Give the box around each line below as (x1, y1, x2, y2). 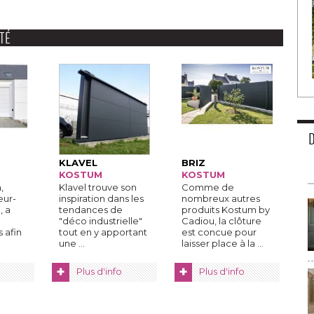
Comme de (182, 182, 234, 193)
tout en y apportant (59, 226, 147, 238)
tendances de (59, 204, 123, 215)
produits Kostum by (182, 204, 270, 215)
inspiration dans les (59, 193, 144, 204)
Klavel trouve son (59, 182, 137, 193)
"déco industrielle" (59, 215, 142, 226)
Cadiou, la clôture (182, 215, 261, 226)
